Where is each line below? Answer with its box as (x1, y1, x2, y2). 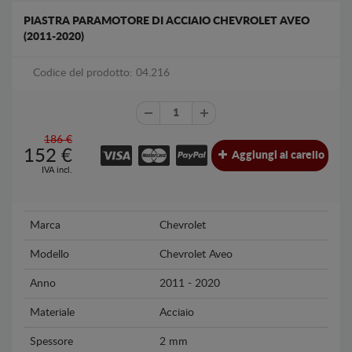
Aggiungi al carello (229, 149, 324, 161)
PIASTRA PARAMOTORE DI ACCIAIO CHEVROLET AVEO (24, 15, 310, 27)
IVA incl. (42, 165, 72, 174)
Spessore (30, 336, 73, 347)
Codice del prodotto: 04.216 (33, 67, 170, 79)
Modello (30, 249, 69, 260)
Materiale (30, 307, 75, 318)
